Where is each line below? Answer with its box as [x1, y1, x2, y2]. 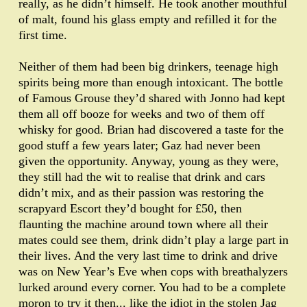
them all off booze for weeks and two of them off [19, 107, 265, 121]
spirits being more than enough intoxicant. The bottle [19, 75, 283, 90]
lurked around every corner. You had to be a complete [19, 280, 286, 295]
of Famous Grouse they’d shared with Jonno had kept [19, 91, 285, 106]
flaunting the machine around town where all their [19, 217, 268, 232]
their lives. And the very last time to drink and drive [19, 249, 278, 263]
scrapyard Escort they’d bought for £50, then [19, 201, 242, 216]
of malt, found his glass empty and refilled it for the [19, 12, 277, 27]
